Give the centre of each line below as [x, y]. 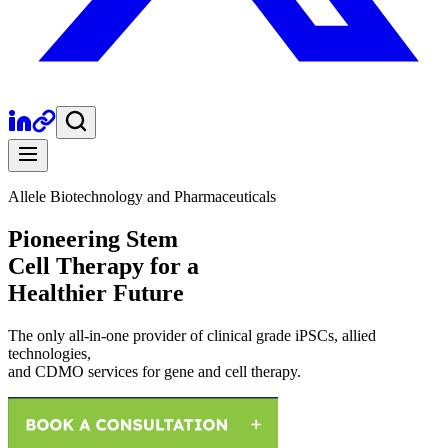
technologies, [49, 353]
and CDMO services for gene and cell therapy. [154, 371]
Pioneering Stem [93, 238]
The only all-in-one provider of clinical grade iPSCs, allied [192, 335]
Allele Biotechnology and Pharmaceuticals [142, 196]
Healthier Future [96, 292]
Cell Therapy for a [103, 265]
